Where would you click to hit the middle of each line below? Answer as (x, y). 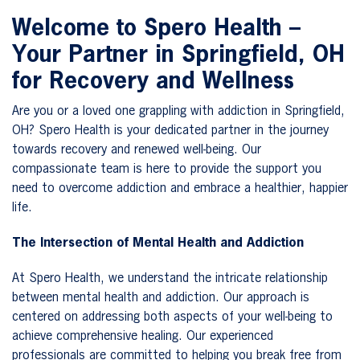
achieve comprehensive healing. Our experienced (143, 336)
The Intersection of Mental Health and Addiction (158, 243)
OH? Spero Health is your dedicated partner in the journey (170, 131)
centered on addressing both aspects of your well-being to (172, 317)
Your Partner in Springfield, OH (178, 55)
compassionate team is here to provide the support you (167, 169)
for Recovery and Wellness (153, 82)
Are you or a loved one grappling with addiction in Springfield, (178, 111)
